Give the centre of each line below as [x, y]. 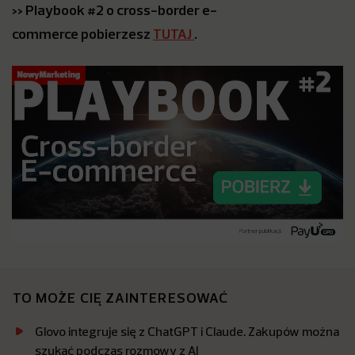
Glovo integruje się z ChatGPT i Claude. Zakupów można [187, 332]
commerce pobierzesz [82, 34]
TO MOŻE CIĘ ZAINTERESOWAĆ [120, 298]
